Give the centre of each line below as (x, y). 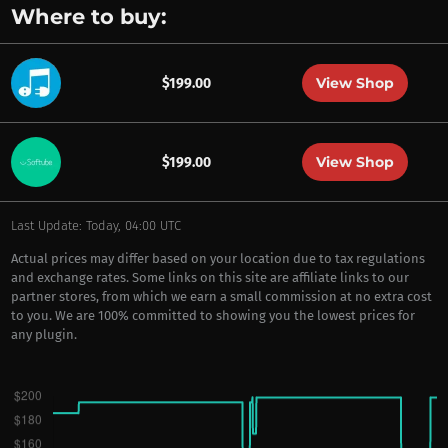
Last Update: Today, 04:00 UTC (95, 225)
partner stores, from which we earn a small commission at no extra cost (221, 296)
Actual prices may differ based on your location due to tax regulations (217, 258)
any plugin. (43, 334)
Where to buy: (88, 16)
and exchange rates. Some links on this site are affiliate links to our (209, 277)
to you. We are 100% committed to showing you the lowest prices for (212, 315)
